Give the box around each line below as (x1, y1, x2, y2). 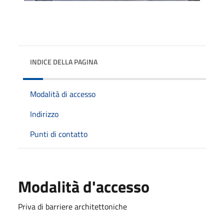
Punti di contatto (30, 127, 87, 140)
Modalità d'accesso (18, 174, 149, 198)
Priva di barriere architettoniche (18, 200, 127, 212)
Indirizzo (30, 107, 58, 120)
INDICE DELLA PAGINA (30, 56, 97, 67)
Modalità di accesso (30, 87, 95, 100)
